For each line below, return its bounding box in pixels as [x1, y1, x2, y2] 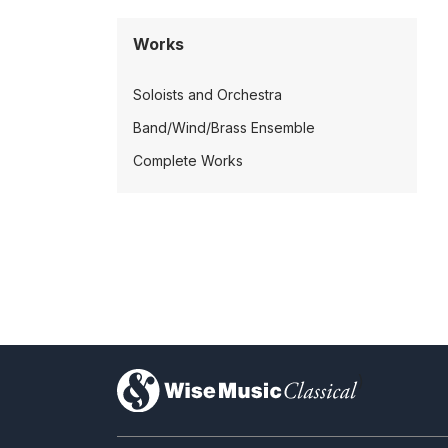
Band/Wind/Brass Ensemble [133, 119, 315, 136]
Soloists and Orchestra [133, 86, 282, 103]
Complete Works [133, 152, 243, 169]
